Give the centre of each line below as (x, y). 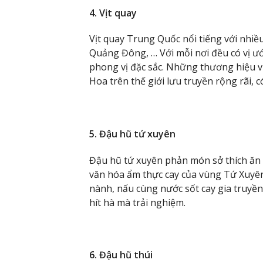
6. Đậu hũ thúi (121, 255)
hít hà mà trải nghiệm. (137, 202)
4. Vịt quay (113, 13)
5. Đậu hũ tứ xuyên (132, 134)
